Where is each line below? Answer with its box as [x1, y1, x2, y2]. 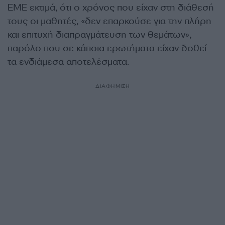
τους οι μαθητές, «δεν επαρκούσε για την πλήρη [8, 15, 211, 27]
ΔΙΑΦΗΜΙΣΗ [95, 82, 130, 89]
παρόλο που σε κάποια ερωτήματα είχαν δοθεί [8, 42, 206, 54]
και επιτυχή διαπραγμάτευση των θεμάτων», [8, 28, 191, 41]
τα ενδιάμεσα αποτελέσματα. [8, 55, 129, 68]
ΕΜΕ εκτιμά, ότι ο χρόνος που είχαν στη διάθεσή [8, 1, 214, 14]
